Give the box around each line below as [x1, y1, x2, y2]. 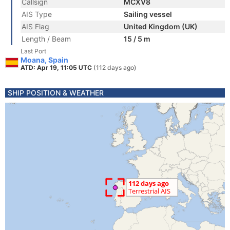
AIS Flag [22, 22, 49, 31]
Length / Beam [22, 34, 71, 43]
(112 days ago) [93, 64, 137, 71]
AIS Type [22, 10, 52, 18]
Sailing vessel [124, 10, 172, 18]
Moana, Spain [21, 55, 68, 64]
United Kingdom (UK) [124, 22, 198, 31]
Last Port [21, 47, 46, 55]
